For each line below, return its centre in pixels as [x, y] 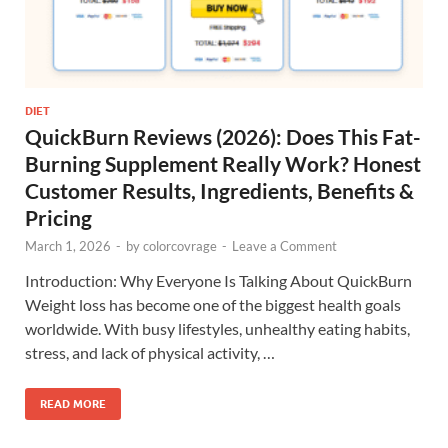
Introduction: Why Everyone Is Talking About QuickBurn [218, 281]
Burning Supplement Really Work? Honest [223, 164]
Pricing [58, 218]
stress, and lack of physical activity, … [150, 353]
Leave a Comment [284, 246]
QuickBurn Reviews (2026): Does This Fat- [223, 137]
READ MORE [73, 404]
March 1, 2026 [68, 246]
